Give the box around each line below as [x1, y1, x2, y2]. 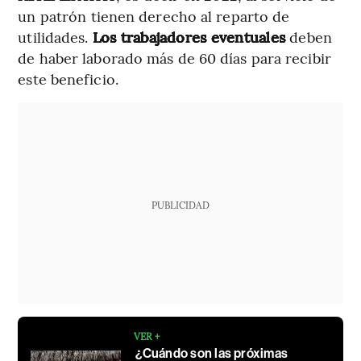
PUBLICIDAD [151, 197, 210, 211]
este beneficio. [18, 68, 118, 89]
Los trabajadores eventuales [92, 26, 290, 47]
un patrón [18, 5, 87, 26]
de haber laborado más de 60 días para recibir [18, 47, 331, 68]
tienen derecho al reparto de [90, 5, 290, 26]
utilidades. [18, 26, 93, 47]
